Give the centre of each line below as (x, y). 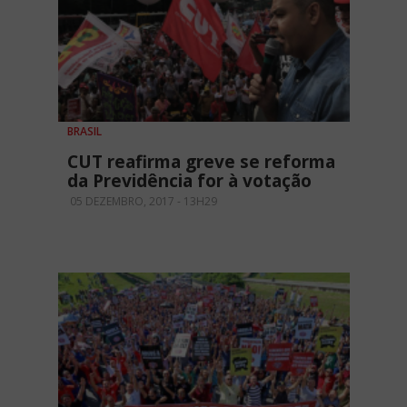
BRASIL (84, 131)
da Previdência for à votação (189, 180)
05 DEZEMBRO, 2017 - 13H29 (142, 201)
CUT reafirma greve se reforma (201, 161)
